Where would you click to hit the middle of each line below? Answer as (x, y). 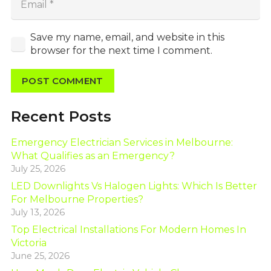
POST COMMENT (62, 80)
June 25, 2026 (40, 256)
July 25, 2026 (38, 168)
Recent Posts (61, 116)
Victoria (28, 243)
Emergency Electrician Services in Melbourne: (122, 142)
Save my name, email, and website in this (127, 38)
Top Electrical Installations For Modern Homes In (128, 229)
